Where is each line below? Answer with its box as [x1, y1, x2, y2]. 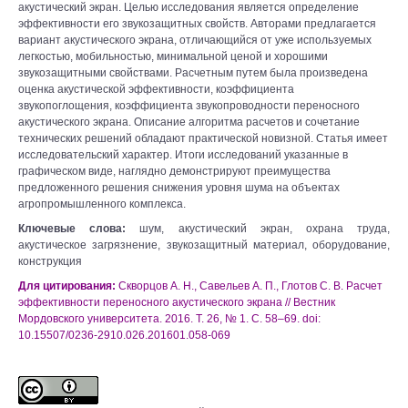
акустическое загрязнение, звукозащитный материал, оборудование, [18, 239, 390, 251]
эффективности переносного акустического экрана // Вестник [18, 296, 335, 309]
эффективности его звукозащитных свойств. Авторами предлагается [18, 17, 376, 30]
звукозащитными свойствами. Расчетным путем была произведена [18, 66, 368, 79]
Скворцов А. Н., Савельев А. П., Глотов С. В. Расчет [118, 280, 382, 292]
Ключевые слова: [18, 222, 140, 235]
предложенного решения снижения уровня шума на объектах [18, 181, 340, 194]
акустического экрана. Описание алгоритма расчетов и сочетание [18, 116, 360, 128]
